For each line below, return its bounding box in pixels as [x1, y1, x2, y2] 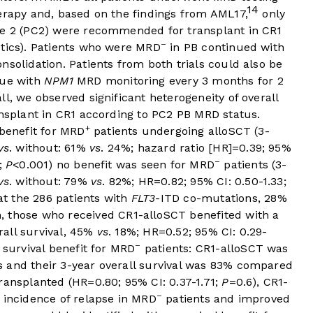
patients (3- [220, 158, 287, 172]
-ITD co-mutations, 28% [155, 191, 287, 205]
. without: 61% [9, 141, 89, 155]
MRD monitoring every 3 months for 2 [73, 74, 284, 88]
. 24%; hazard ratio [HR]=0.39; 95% [101, 141, 291, 155]
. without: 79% [9, 175, 91, 189]
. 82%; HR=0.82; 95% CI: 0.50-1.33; [102, 175, 286, 189]
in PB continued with [166, 41, 285, 54]
